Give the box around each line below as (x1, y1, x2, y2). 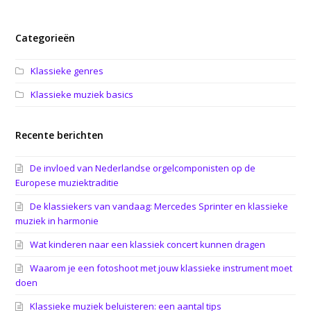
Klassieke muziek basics (31, 87, 134, 101)
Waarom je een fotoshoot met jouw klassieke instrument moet (30, 261, 293, 274)
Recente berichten (15, 128, 104, 142)
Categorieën (15, 31, 76, 44)
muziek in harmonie (15, 214, 99, 227)
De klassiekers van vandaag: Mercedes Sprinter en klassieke (30, 199, 289, 212)
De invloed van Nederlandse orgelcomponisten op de (30, 161, 256, 174)
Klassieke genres (31, 64, 104, 77)
